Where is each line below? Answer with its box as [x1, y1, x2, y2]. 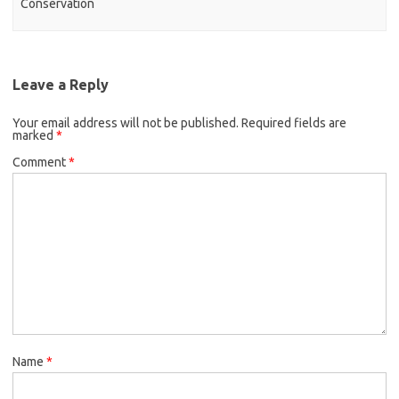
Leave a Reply [12, 76, 109, 93]
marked [12, 127, 56, 142]
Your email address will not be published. [12, 115, 239, 130]
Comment [12, 154, 69, 169]
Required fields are [241, 115, 346, 130]
